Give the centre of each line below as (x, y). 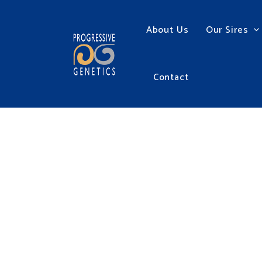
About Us (168, 30)
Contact (171, 77)
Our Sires (227, 30)
